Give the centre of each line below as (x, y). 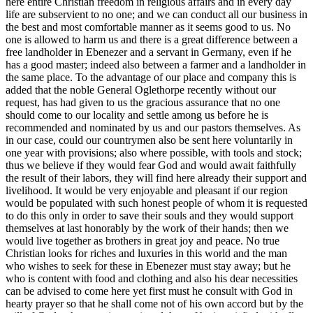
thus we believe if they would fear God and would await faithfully (151, 166)
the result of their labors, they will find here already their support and (156, 178)
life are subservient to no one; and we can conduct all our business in (156, 15)
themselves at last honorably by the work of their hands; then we (147, 228)
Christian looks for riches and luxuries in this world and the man (146, 254)
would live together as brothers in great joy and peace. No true (143, 241)
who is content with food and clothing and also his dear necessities (152, 279)
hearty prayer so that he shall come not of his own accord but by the (154, 304)
